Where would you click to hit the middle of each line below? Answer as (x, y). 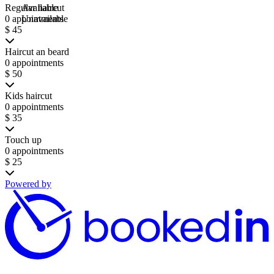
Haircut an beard (37, 51)
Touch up (23, 139)
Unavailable (44, 18)
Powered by (28, 183)
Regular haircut (35, 7)
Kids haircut (28, 95)
